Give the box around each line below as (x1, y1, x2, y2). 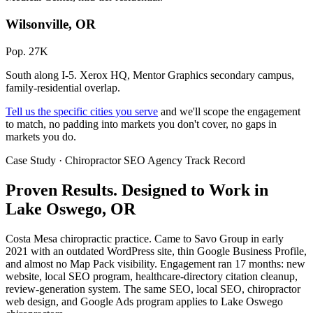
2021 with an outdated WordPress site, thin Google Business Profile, (6, 245, 307, 257)
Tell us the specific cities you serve (6, 105, 158, 117)
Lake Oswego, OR (6, 199, 136, 218)
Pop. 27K (6, 45, 48, 57)
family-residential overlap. (6, 81, 120, 94)
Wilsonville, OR (6, 16, 96, 31)
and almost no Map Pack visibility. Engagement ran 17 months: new (6, 257, 305, 270)
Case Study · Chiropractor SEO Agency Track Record (6, 154, 245, 166)
